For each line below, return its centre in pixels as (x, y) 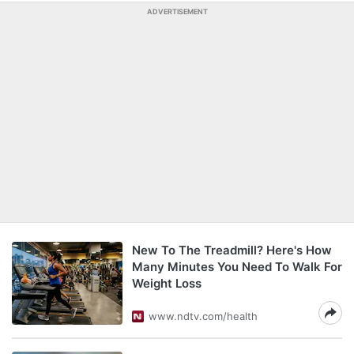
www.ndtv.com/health (203, 316)
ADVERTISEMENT (177, 11)
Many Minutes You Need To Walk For (237, 267)
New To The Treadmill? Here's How (232, 250)
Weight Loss (167, 283)
